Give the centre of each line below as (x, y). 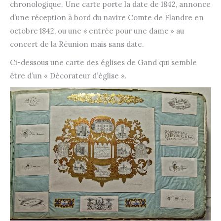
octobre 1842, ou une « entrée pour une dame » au (97, 31)
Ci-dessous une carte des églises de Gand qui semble (103, 62)
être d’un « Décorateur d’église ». (68, 75)
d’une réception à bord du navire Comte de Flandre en (107, 17)
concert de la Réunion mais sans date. (77, 44)
